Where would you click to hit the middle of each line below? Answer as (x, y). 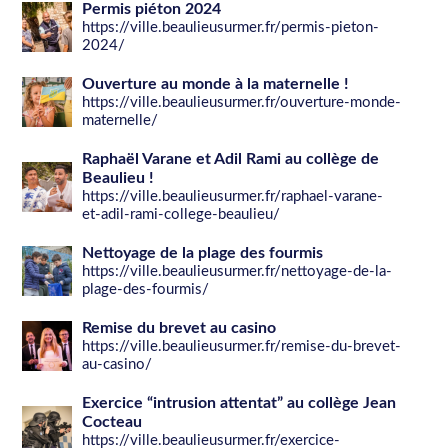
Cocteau (112, 421)
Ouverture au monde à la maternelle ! (216, 83)
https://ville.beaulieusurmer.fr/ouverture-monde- (242, 102)
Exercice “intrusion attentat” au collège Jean (239, 402)
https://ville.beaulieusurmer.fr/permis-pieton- (231, 27)
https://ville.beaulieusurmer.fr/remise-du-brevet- (242, 346)
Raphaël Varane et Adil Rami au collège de (231, 158)
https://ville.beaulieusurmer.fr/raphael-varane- (233, 196)
